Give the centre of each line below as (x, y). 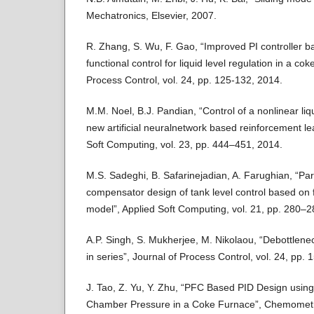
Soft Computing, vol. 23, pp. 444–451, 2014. (184, 145)
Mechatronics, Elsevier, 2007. (151, 16)
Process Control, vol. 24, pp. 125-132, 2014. (184, 80)
